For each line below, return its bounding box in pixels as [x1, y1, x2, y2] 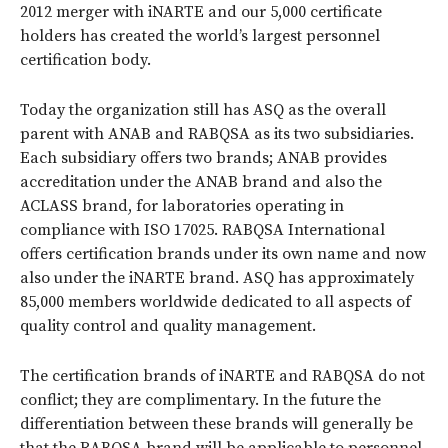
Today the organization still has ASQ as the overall [20, 99, 386, 120]
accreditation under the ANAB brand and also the [20, 171, 382, 192]
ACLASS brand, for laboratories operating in [20, 195, 344, 216]
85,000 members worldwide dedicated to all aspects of [20, 291, 411, 312]
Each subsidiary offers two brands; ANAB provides [20, 147, 387, 168]
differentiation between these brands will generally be [20, 413, 413, 434]
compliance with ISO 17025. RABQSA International [20, 219, 385, 240]
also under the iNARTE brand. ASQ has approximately [20, 267, 414, 288]
